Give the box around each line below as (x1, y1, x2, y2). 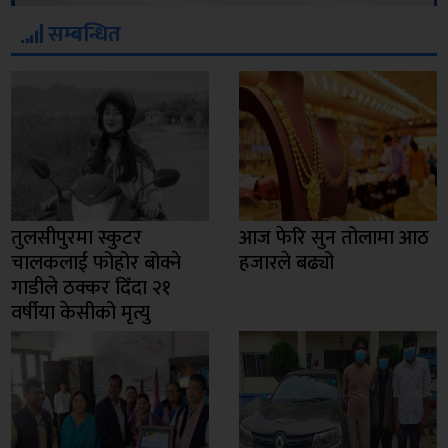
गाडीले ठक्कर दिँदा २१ (11, 271, 172, 306)
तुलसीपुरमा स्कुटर (11, 221, 143, 256)
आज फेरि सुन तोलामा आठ (239, 221, 429, 256)
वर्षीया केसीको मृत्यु (11, 296, 151, 331)
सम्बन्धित (43, 16, 122, 54)
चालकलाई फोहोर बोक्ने (11, 246, 182, 281)
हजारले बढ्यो (239, 246, 334, 281)
